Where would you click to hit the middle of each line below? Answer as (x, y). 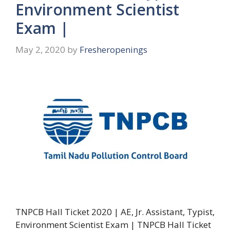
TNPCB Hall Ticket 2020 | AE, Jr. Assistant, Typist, (115, 212)
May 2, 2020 (40, 49)
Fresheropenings (113, 49)
